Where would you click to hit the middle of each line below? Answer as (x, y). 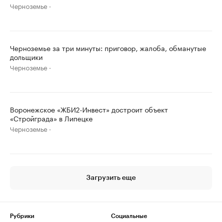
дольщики (26, 56)
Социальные (129, 216)
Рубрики (22, 216)
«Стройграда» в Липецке (51, 118)
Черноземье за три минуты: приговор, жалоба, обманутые (108, 48)
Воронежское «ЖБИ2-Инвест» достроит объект (89, 109)
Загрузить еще (111, 178)
